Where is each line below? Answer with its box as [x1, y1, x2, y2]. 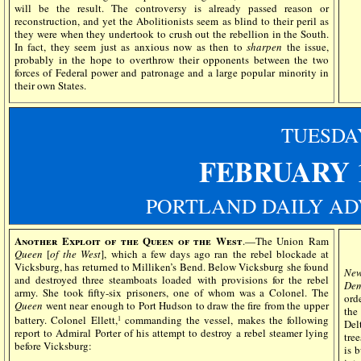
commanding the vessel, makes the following [120, 313, 329, 328]
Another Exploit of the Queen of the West [15, 233, 243, 248]
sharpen [247, 39, 283, 55]
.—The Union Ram [242, 234, 330, 248]
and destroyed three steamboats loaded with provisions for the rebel [15, 272, 329, 287]
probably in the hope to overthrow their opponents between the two [15, 52, 329, 68]
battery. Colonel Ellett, [15, 313, 118, 328]
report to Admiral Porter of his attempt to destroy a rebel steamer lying [15, 326, 329, 341]
